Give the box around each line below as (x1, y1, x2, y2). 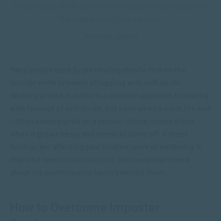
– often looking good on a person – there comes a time (10, 116, 195, 125)
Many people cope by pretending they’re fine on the (10, 65, 186, 74)
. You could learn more (114, 154, 190, 164)
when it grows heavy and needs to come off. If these (10, 129, 189, 138)
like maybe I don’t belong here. (58, 14, 163, 23)
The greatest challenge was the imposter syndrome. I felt (12, 1, 209, 10)
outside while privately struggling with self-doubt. (10, 77, 183, 87)
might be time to (10, 154, 68, 164)
